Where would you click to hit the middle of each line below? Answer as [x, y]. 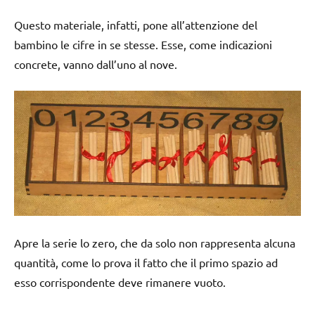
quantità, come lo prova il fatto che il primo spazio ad [146, 263]
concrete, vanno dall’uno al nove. [96, 64]
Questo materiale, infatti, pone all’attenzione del [136, 24]
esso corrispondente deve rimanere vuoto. [120, 282]
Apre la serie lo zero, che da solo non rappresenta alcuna [155, 243]
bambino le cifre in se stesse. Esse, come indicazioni [143, 44]
